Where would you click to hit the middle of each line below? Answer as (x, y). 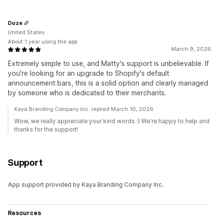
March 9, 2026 (191, 49)
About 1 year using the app (43, 42)
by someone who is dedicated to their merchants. (87, 93)
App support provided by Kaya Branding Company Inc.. (86, 185)
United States (26, 33)
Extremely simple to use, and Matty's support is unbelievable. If (108, 64)
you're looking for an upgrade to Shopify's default (88, 73)
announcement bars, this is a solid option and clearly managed (108, 83)
